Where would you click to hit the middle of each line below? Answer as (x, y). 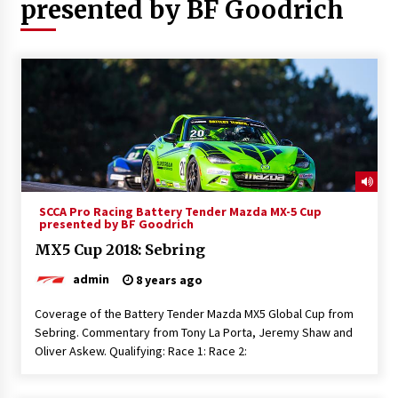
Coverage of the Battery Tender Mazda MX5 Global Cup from (194, 313)
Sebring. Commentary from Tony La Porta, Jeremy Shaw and (193, 332)
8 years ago (167, 279)
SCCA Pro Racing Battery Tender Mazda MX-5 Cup (180, 211)
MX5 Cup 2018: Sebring (119, 249)
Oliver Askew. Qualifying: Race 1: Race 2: (140, 350)
